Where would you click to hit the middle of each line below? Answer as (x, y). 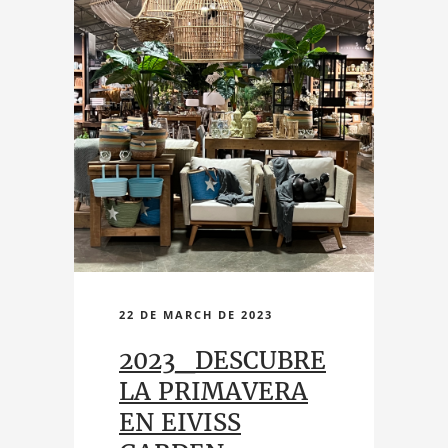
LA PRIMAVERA (213, 391)
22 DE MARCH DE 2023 (196, 314)
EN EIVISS (180, 422)
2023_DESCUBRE (222, 360)
